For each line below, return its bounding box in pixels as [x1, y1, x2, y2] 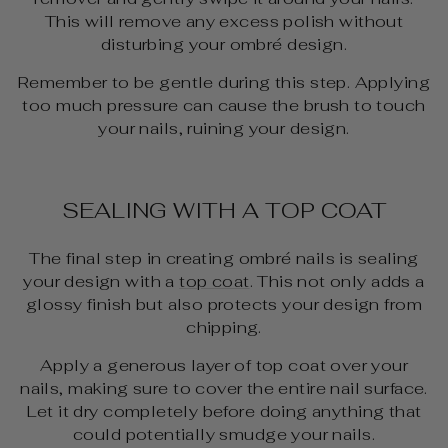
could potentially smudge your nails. [73, 422, 375, 445]
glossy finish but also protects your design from [26, 292, 422, 315]
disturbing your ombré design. [100, 32, 347, 55]
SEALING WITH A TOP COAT [61, 195, 387, 225]
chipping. [186, 315, 262, 338]
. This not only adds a [249, 269, 425, 292]
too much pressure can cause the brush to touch [22, 93, 426, 116]
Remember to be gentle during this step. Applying [18, 70, 430, 93]
